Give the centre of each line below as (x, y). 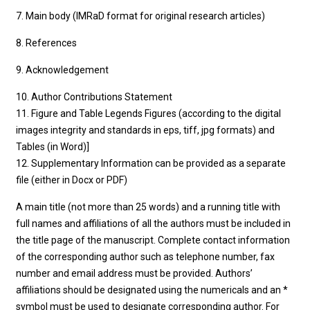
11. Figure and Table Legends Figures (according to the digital (149, 113)
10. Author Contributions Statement (94, 97)
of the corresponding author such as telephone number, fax (146, 257)
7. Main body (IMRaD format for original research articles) (141, 16)
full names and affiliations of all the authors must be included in (154, 224)
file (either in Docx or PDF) (72, 180)
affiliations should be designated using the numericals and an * (152, 290)
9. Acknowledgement (63, 70)
